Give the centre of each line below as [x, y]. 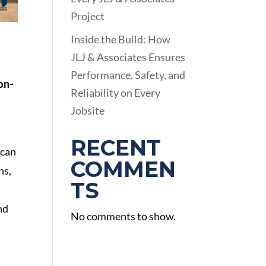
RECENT [116, 148]
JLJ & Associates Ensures [128, 57]
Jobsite [88, 110]
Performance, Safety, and [128, 75]
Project [88, 16]
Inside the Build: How [121, 39]
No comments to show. [123, 216]
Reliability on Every [116, 92]
